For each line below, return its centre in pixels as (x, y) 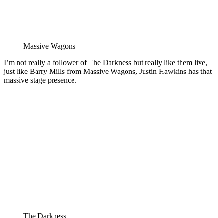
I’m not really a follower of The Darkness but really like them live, (106, 63)
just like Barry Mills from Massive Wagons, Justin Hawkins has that (108, 72)
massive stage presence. (40, 80)
